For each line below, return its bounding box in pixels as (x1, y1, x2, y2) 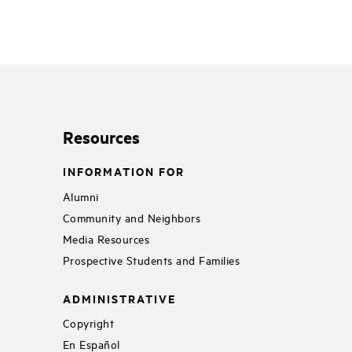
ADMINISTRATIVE (62, 289, 176, 306)
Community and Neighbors (62, 209, 201, 225)
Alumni (62, 188, 99, 203)
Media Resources (62, 230, 150, 246)
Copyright (62, 315, 115, 331)
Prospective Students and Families (62, 251, 240, 267)
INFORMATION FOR (62, 163, 185, 180)
